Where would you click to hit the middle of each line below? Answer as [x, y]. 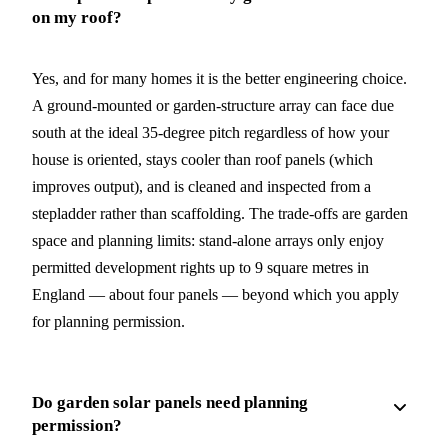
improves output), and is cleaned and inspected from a [201, 186]
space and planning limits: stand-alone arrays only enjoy [208, 240]
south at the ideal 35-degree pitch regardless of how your [210, 132]
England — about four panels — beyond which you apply [215, 294]
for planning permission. [108, 321]
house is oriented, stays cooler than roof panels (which [202, 159]
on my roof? [77, 17]
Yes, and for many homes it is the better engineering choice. [219, 78]
